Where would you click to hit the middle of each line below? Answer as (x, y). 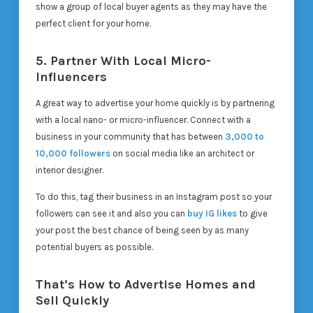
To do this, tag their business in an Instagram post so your (153, 197)
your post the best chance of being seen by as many (142, 231)
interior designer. (69, 170)
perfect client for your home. (93, 24)
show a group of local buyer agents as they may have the (151, 7)
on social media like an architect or (182, 154)
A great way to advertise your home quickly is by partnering (155, 103)
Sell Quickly (72, 300)
